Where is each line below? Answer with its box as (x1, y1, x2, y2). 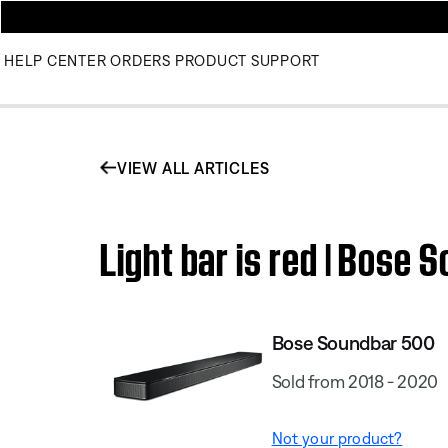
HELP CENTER (4, 52, 107, 69)
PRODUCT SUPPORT (174, 52, 320, 69)
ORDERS (110, 52, 171, 69)
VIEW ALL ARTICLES (116, 158, 270, 177)
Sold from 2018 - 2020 (271, 370, 439, 392)
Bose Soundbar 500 (271, 330, 435, 354)
